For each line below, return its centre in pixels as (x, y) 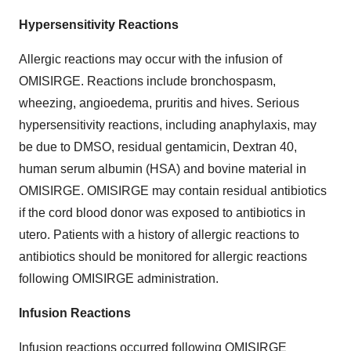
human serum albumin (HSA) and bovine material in (163, 168)
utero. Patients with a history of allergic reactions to (159, 234)
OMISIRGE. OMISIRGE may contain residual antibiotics (173, 190)
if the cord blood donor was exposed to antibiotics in (162, 212)
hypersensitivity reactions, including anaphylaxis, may (168, 125)
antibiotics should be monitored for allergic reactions (163, 256)
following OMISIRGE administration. (119, 278)
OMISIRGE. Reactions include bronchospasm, (147, 81)
